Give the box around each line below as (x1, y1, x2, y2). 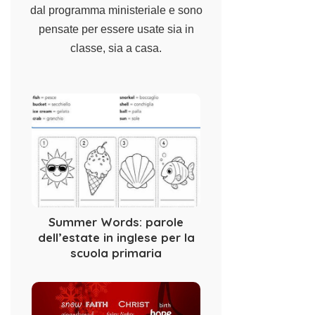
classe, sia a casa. (70, 41, 162, 54)
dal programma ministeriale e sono (30, 4, 202, 16)
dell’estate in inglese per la (37, 229, 195, 245)
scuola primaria (70, 245, 162, 260)
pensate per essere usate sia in (38, 22, 194, 35)
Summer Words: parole (49, 214, 184, 229)
